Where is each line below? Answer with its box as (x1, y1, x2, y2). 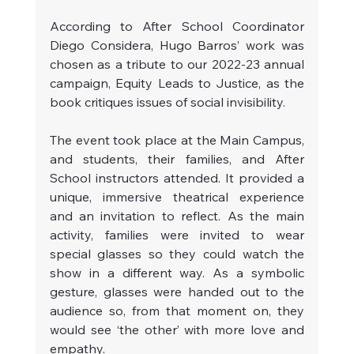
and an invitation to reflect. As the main (49, 208, 305, 224)
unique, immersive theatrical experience (49, 189, 305, 205)
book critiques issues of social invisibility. (49, 94, 285, 111)
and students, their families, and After (49, 151, 305, 168)
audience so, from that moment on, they (49, 303, 305, 319)
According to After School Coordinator (49, 18, 305, 35)
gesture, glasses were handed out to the (49, 284, 305, 300)
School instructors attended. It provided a (49, 170, 305, 186)
